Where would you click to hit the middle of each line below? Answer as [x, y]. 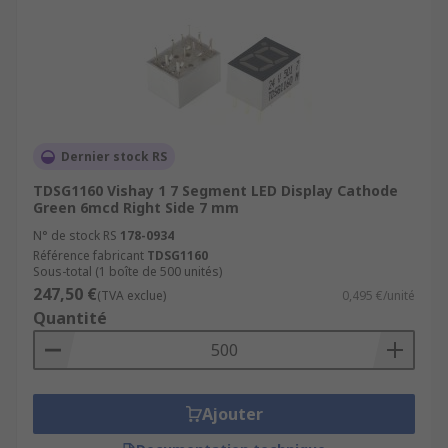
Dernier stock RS [114, 156]
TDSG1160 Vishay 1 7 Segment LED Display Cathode [215, 190]
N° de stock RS [75, 235]
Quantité [70, 318]
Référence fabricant [88, 255]
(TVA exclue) [131, 295]
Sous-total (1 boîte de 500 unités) [127, 271]
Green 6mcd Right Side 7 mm [136, 207]
